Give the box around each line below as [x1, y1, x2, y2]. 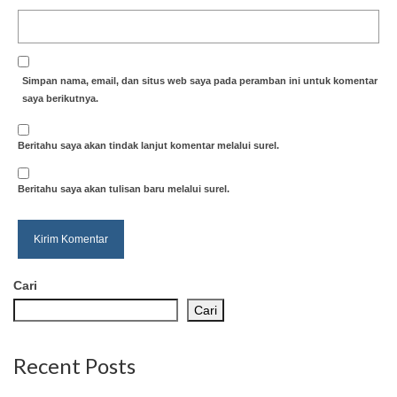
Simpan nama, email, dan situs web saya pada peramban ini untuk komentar [22, 74, 378, 86]
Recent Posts [13, 352, 136, 378]
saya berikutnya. [22, 92, 98, 104]
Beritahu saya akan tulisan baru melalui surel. [18, 183, 230, 194]
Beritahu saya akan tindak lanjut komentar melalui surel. [18, 139, 279, 151]
